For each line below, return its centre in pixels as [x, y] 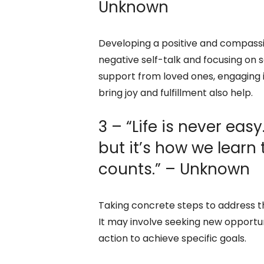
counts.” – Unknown [174, 169]
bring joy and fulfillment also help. [176, 93]
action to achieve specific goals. [172, 238]
